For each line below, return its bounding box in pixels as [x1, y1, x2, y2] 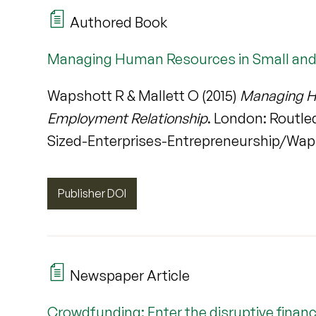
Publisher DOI [58, 186, 127, 201]
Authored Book [67, 13, 168, 32]
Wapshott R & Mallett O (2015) [47, 87, 241, 105]
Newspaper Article [67, 266, 190, 284]
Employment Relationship [47, 109, 208, 128]
